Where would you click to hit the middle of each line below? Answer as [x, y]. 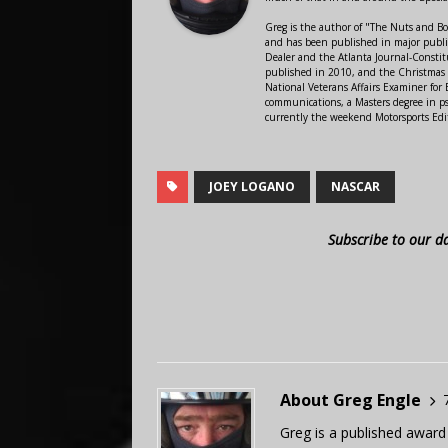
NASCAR [355, 186]
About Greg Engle [350, 399]
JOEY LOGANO [252, 186]
